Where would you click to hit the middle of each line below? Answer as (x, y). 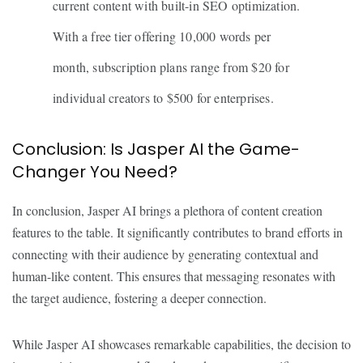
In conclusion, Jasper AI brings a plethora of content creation (167, 210)
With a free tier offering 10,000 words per (162, 36)
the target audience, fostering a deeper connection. (139, 298)
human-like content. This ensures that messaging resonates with (174, 276)
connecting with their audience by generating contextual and (165, 254)
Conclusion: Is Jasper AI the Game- (156, 149)
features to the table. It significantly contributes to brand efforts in (177, 232)
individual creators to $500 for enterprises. (163, 98)
